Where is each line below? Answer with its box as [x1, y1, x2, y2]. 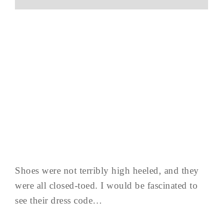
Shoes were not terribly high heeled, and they [15, 165, 199, 176]
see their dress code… [15, 195, 103, 206]
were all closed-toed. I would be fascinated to [15, 180, 198, 191]
